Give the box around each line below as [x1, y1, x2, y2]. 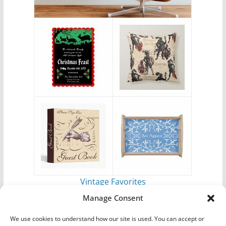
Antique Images [89, 188, 148, 199]
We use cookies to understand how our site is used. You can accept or [10, 214, 204, 223]
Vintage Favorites [80, 176, 146, 187]
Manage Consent [83, 193, 143, 203]
